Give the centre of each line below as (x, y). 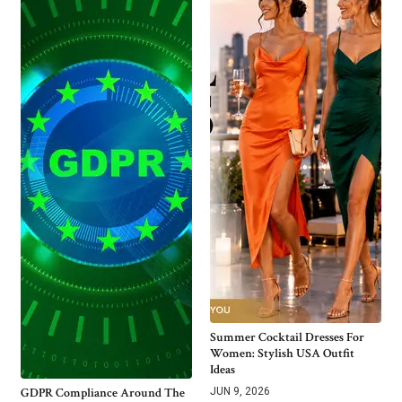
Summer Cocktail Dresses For (287, 337)
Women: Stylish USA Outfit (282, 353)
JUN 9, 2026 (240, 391)
